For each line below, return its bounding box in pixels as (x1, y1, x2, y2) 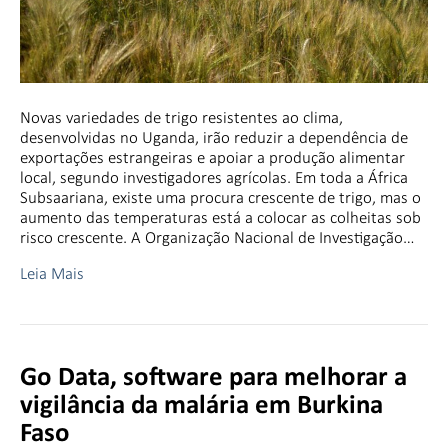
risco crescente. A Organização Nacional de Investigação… (20, 226, 415, 248)
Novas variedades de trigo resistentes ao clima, (20, 106, 343, 128)
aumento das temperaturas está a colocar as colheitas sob (20, 206, 421, 228)
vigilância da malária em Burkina (20, 392, 383, 420)
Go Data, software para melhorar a (20, 364, 407, 392)
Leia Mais (20, 262, 84, 284)
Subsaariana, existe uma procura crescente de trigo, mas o (20, 186, 421, 208)
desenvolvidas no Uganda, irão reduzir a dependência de (20, 126, 408, 148)
